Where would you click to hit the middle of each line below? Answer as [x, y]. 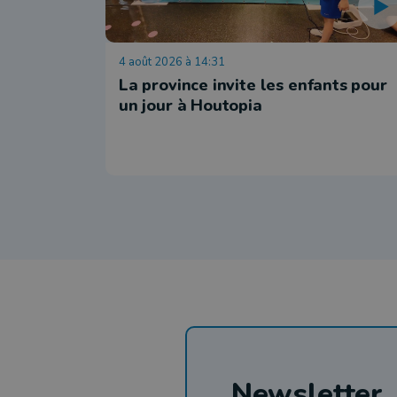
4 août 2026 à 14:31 [172, 62]
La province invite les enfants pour [253, 85]
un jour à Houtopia [191, 105]
